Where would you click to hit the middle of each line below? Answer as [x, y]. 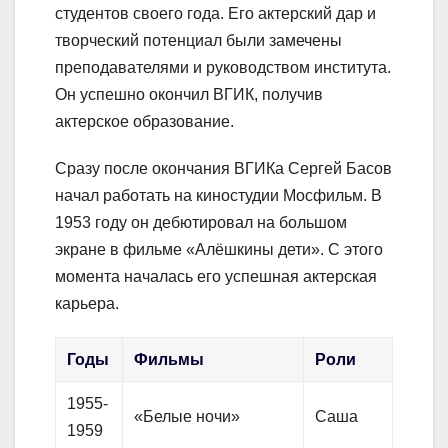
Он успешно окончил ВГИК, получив [189, 94]
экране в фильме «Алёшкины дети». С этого [219, 249]
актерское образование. [144, 121]
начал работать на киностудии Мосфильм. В [218, 195]
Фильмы [169, 359]
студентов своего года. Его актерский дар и [215, 13]
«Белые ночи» [187, 416]
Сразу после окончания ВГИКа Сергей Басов [223, 168]
